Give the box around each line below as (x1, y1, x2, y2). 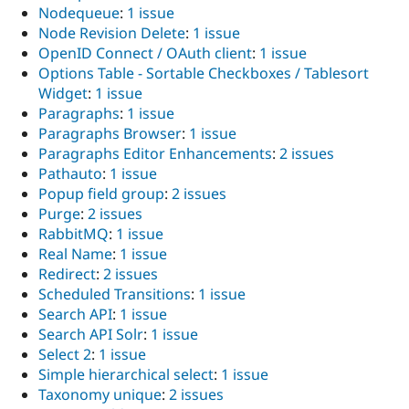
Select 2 (38, 344, 91, 364)
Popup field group (38, 184, 164, 204)
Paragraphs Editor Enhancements (38, 143, 272, 163)
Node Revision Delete (38, 23, 185, 43)
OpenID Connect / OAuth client (38, 43, 252, 63)
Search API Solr (38, 324, 143, 344)
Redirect (38, 264, 96, 284)
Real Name (38, 244, 112, 264)
